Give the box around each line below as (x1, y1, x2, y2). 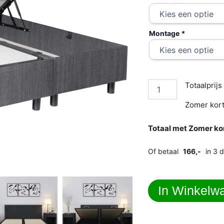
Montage (149, 29, 181, 38)
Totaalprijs (185, 80, 222, 90)
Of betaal (148, 147, 180, 156)
